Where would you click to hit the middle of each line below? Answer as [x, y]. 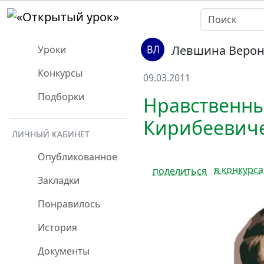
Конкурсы [59, 73]
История [56, 227]
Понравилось [68, 204]
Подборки [60, 97]
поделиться [180, 171]
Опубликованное [76, 157]
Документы [62, 251]
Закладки [57, 180]
